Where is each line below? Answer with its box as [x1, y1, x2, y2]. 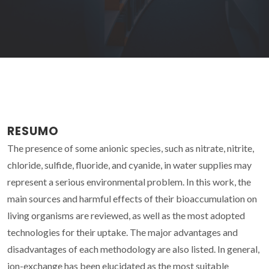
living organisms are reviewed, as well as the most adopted [7, 209, 245, 221]
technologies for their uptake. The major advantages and [7, 226, 238, 238]
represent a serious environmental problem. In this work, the [7, 175, 251, 187]
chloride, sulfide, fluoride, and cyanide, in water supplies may [7, 159, 252, 171]
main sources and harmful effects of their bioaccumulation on [7, 192, 257, 204]
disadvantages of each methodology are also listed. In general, [7, 243, 259, 255]
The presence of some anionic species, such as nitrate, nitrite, [7, 142, 254, 154]
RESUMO [7, 122, 59, 139]
